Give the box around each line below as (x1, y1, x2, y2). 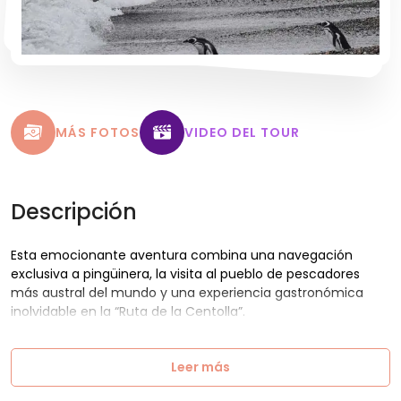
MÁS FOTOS (55, 123, 140, 141)
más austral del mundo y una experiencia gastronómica (11, 283, 363, 302)
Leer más (171, 357, 230, 376)
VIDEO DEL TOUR (184, 123, 300, 141)
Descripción (11, 196, 137, 226)
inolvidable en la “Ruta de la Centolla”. (11, 302, 245, 320)
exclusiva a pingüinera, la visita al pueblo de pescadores (11, 264, 360, 283)
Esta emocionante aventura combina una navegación (11, 245, 353, 264)
